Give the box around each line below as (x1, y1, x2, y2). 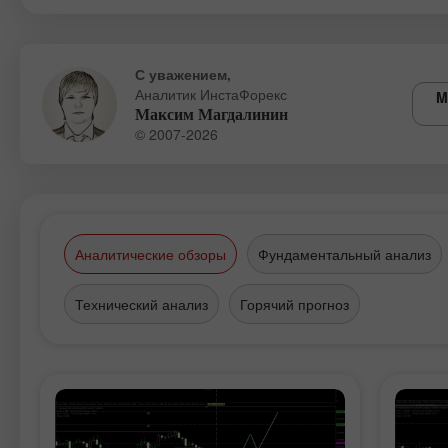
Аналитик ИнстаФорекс (135, 84, 287, 104)
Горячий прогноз (240, 294, 349, 314)
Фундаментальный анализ (258, 244, 431, 264)
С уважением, (135, 64, 231, 84)
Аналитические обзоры (75, 244, 226, 264)
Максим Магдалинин (135, 106, 288, 123)
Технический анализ (75, 294, 208, 314)
